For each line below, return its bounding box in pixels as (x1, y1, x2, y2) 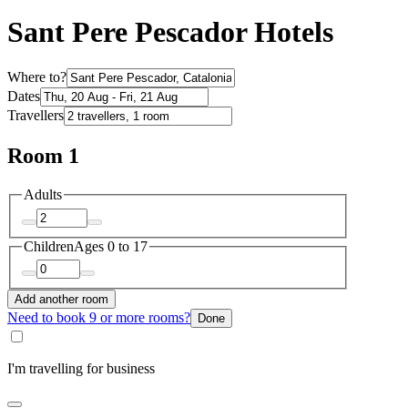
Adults (24, 187, 62, 203)
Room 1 (7, 144, 79, 168)
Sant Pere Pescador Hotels (7, 15, 333, 49)
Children (24, 238, 74, 254)
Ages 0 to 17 (74, 238, 148, 254)
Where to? (7, 69, 66, 86)
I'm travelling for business (7, 361, 155, 377)
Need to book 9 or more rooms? (7, 310, 190, 326)
